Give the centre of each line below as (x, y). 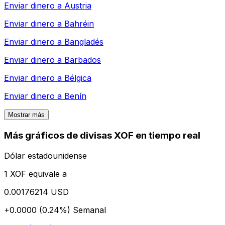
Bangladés (84, 42)
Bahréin (79, 24)
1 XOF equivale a (35, 174)
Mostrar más (26, 115)
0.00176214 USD (36, 192)
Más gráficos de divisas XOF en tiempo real (102, 136)
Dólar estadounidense (45, 155)
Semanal (89, 210)
